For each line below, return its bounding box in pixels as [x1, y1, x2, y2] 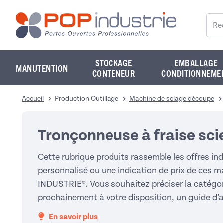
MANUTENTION [16, 62, 68, 74]
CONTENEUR [92, 67, 135, 79]
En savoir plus [49, 212, 98, 221]
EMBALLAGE [174, 57, 218, 68]
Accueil [22, 95, 44, 102]
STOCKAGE [95, 57, 132, 68]
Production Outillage [55, 95, 118, 102]
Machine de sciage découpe [129, 95, 214, 102]
